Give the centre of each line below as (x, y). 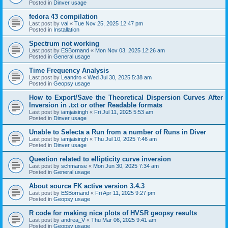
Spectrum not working (64, 43)
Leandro (71, 77)
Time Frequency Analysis (69, 70)
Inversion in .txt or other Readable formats (96, 105)
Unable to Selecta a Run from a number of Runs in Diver (118, 132)
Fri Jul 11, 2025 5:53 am (124, 112)
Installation (66, 29)
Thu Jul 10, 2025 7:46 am (125, 139)
